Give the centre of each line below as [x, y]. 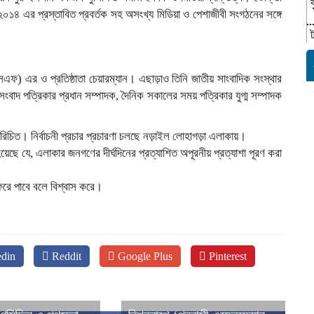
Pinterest [226, 256]
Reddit [65, 256]
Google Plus [144, 256]
